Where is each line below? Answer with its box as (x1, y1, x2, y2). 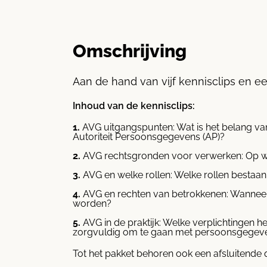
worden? (73, 197, 111, 209)
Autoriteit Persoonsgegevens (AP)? (73, 131, 225, 142)
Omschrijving (73, 40, 187, 61)
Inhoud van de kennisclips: (73, 100, 195, 111)
